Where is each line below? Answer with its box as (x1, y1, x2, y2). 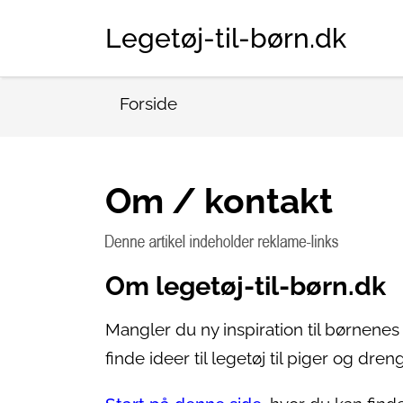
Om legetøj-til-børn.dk (105, 271, 386, 301)
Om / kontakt (105, 181, 333, 221)
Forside (120, 94, 177, 114)
